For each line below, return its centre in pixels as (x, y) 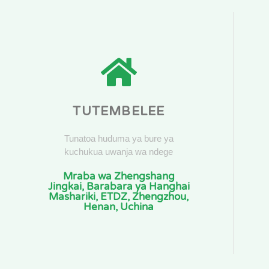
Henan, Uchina (119, 207)
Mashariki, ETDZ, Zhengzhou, (119, 197)
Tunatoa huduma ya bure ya (119, 139)
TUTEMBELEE (119, 111)
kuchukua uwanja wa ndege (119, 152)
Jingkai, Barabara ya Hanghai (119, 186)
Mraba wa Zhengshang (119, 176)
